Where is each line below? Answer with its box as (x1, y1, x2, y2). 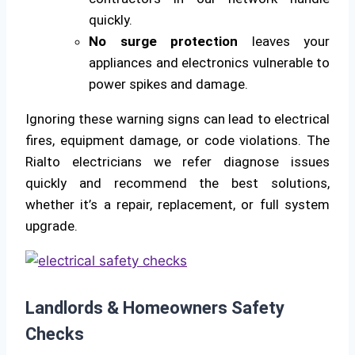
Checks (25, 323, 84, 344)
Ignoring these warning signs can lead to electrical (25, 110, 330, 127)
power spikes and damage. (89, 75, 248, 92)
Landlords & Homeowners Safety (25, 297, 284, 318)
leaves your (238, 32, 330, 49)
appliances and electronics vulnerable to (89, 54, 330, 71)
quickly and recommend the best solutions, (25, 174, 330, 191)
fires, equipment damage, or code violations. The (25, 132, 330, 148)
